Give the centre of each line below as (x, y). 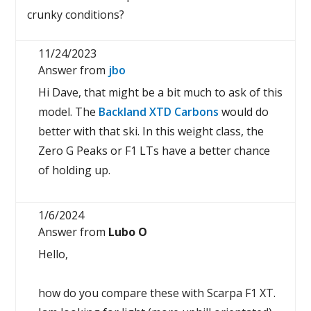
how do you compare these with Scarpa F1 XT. (157, 293)
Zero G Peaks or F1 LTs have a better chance (154, 151)
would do (244, 112)
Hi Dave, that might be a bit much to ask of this (161, 92)
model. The (69, 112)
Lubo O (128, 232)
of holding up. (75, 170)
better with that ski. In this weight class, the (151, 131)
